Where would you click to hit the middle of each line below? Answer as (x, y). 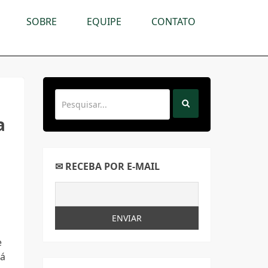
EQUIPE (104, 22)
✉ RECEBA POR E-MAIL (107, 166)
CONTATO (173, 22)
